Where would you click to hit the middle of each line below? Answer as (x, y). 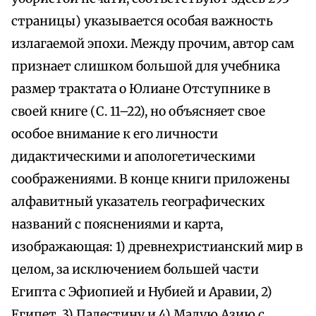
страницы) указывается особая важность (142, 22)
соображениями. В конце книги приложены (151, 180)
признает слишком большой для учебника (146, 67)
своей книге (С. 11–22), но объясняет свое (138, 112)
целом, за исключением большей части (135, 270)
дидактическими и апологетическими (133, 157)
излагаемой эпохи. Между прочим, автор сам (153, 44)
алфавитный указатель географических (138, 202)
